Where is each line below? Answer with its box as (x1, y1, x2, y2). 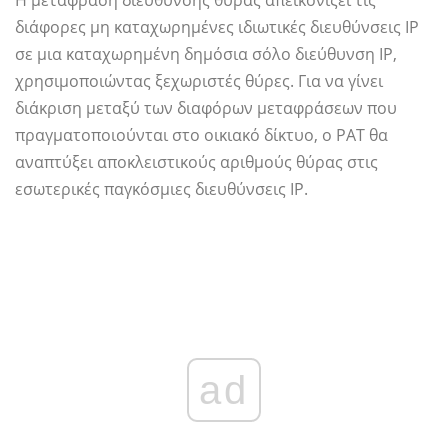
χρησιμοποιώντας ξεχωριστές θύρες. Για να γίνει (15, 69, 383, 92)
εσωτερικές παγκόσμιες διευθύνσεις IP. (15, 177, 308, 200)
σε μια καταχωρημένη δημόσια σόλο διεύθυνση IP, (15, 42, 397, 65)
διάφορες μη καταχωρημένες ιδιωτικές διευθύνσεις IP (15, 15, 419, 38)
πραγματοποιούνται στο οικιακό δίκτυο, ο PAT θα (15, 123, 388, 146)
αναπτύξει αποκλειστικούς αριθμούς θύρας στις (15, 150, 378, 173)
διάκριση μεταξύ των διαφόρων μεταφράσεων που (15, 96, 397, 119)
